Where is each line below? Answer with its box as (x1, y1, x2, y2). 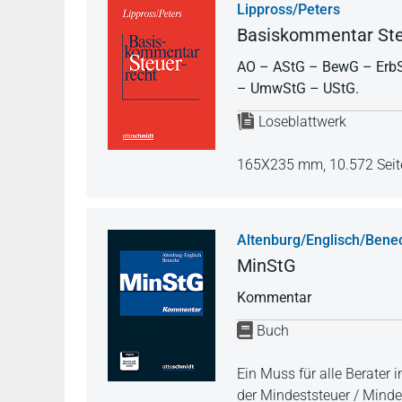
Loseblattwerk (258, 112, 346, 130)
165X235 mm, (237, 155, 329, 173)
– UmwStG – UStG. (237, 79, 359, 97)
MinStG (237, 254, 296, 276)
